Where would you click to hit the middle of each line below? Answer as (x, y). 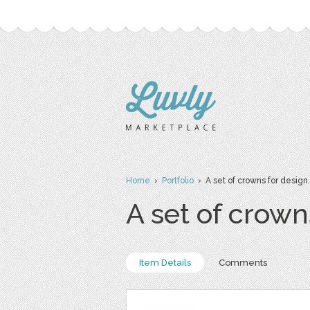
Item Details (165, 263)
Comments (243, 263)
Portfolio (178, 181)
